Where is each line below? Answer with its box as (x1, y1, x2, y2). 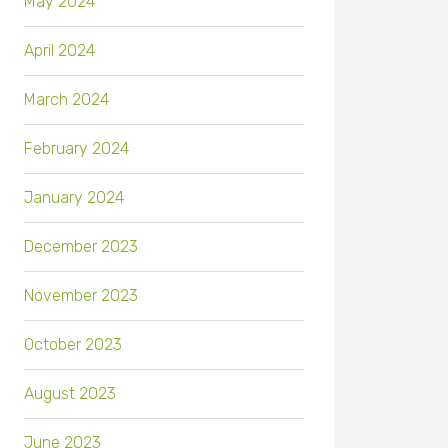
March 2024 (24, 90, 109, 110)
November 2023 (24, 286, 138, 306)
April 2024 (24, 41, 95, 61)
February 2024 (24, 139, 129, 159)
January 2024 (24, 188, 124, 208)
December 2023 (24, 237, 138, 257)
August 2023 (24, 384, 116, 404)
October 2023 (24, 335, 122, 355)
